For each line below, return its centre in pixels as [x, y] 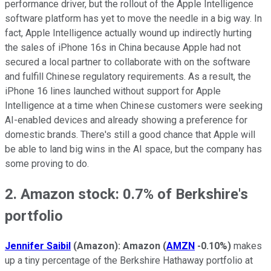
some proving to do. [47, 163]
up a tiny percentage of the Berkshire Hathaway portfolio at [129, 260]
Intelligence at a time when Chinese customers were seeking [134, 105]
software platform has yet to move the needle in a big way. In [133, 18]
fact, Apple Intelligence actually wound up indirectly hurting [128, 33]
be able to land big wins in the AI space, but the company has [133, 149]
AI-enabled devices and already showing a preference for [126, 120]
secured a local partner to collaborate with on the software [128, 62]
